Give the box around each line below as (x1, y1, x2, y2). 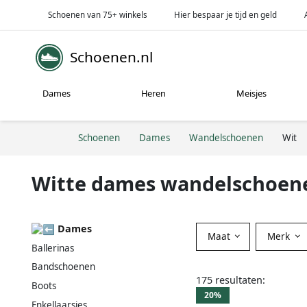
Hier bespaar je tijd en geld (174, 9, 278, 20)
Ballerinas (32, 241, 74, 254)
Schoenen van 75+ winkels (47, 9, 147, 20)
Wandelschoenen (189, 131, 263, 144)
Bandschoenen (32, 260, 95, 273)
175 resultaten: (196, 273, 265, 286)
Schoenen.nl (70, 47, 153, 67)
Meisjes (236, 87, 267, 100)
